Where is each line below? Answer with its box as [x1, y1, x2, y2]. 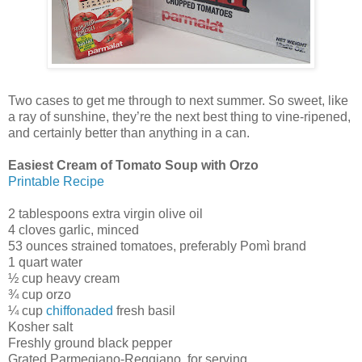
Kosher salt [8, 319, 73, 334]
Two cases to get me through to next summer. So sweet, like [8, 93, 348, 107]
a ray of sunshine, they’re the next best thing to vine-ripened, [8, 109, 351, 124]
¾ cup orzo [8, 287, 71, 301]
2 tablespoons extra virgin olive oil [8, 206, 203, 221]
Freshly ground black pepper [8, 335, 172, 350]
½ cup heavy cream [8, 271, 120, 285]
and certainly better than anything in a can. [8, 125, 250, 140]
